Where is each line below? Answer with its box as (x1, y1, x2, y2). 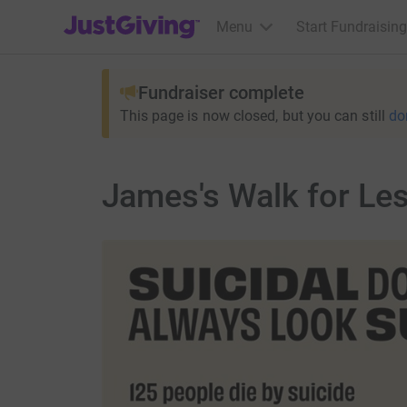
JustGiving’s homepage (63, 6, 213, 24)
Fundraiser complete (137, 82, 304, 104)
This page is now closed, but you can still (119, 107, 385, 124)
